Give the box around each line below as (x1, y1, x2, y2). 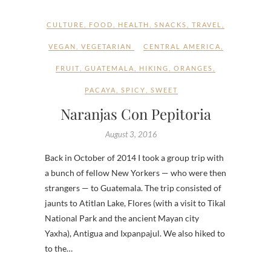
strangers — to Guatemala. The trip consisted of (45, 183, 221, 194)
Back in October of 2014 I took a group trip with (45, 152, 224, 163)
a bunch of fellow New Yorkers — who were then (45, 168, 226, 178)
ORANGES (174, 64, 213, 73)
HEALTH (118, 21, 149, 29)
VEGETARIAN (80, 42, 132, 51)
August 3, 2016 (105, 129, 157, 140)
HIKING (139, 64, 169, 73)
